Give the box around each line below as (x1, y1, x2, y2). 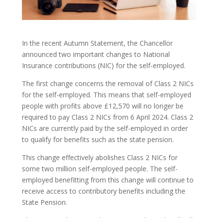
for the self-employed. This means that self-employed (21, 90, 191, 99)
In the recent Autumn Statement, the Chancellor (21, 38, 173, 48)
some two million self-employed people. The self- (21, 163, 178, 173)
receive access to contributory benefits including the (21, 186, 185, 196)
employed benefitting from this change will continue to (21, 175, 194, 184)
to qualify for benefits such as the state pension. (21, 134, 174, 144)
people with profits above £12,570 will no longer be (21, 101, 183, 110)
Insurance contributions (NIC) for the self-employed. (21, 60, 185, 70)
